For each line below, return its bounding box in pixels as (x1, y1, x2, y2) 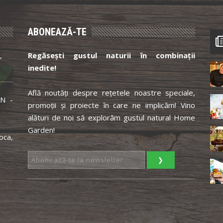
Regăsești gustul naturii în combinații (27, 50, 196, 60)
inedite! (27, 62, 56, 73)
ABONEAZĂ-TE (27, 25, 87, 38)
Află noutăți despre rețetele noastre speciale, (27, 87, 196, 98)
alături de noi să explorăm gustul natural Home (27, 112, 196, 122)
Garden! (27, 124, 55, 135)
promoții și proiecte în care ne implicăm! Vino (27, 100, 196, 110)
